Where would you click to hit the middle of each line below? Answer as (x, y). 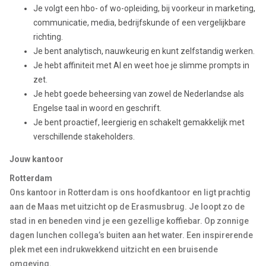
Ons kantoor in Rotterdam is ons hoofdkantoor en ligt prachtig (130, 192)
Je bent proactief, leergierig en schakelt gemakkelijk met (139, 122)
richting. (48, 37)
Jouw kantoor (37, 159)
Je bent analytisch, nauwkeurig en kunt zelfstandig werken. (144, 51)
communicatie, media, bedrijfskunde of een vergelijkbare (140, 23)
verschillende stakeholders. (84, 137)
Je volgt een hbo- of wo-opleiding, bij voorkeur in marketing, (144, 8)
